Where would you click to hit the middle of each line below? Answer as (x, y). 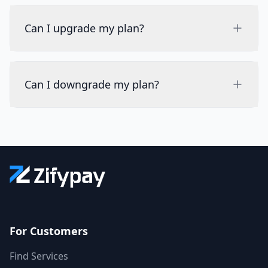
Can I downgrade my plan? (92, 84)
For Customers (49, 231)
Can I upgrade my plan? (84, 28)
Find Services (39, 256)
